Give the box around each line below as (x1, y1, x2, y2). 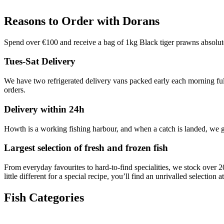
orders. (4, 85, 25, 94)
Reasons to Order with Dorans (4, 14, 159, 27)
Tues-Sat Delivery (4, 56, 75, 67)
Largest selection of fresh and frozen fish (4, 142, 168, 153)
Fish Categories (4, 190, 84, 204)
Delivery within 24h (4, 103, 84, 114)
